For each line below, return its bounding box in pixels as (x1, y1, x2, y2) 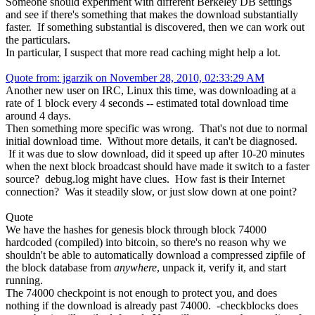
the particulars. (6, 33, 70, 46)
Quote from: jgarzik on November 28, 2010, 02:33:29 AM (6, 71, 264, 84)
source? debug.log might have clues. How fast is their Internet (6, 172, 285, 185)
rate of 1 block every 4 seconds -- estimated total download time (6, 96, 288, 109)
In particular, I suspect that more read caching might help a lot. (6, 46, 281, 58)
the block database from (6, 261, 114, 274)
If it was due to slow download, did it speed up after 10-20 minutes (6, 147, 304, 160)
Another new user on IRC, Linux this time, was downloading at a (6, 84, 296, 96)
